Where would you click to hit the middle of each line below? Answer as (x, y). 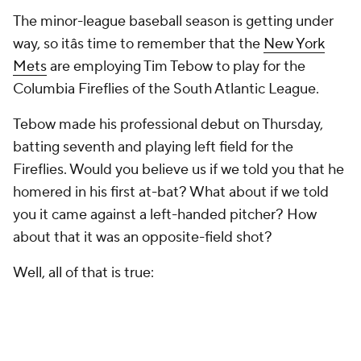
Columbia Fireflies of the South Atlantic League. (166, 89)
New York (294, 44)
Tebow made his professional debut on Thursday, (168, 124)
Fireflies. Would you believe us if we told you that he (178, 170)
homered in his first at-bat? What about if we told (171, 192)
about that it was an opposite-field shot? (143, 237)
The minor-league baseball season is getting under (173, 21)
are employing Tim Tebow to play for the (176, 66)
